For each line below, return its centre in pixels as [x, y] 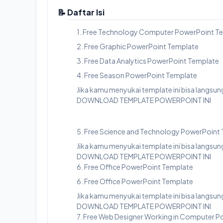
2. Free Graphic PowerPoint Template [138, 46]
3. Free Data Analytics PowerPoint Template [148, 61]
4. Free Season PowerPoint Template [137, 75]
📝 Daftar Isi [81, 12]
